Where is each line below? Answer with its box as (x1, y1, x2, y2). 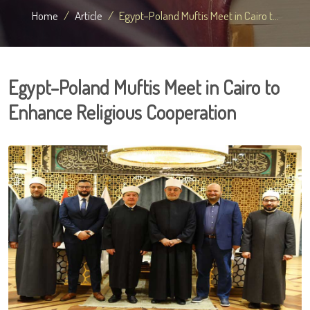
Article (74, 8, 102, 23)
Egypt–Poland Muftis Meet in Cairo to (8, 75, 280, 100)
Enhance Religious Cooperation (8, 100, 236, 125)
